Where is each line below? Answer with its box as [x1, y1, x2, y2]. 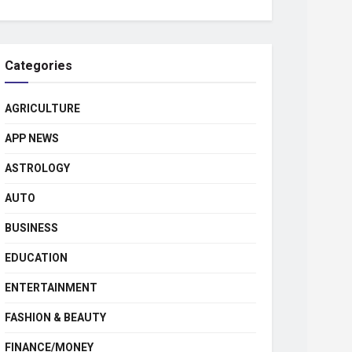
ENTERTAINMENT [5, 280, 97, 296]
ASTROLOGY [5, 160, 70, 177]
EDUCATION [5, 250, 68, 266]
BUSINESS [5, 220, 58, 236]
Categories [5, 57, 72, 75]
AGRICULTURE [5, 101, 80, 117]
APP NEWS [5, 130, 59, 147]
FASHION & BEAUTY [5, 310, 106, 326]
